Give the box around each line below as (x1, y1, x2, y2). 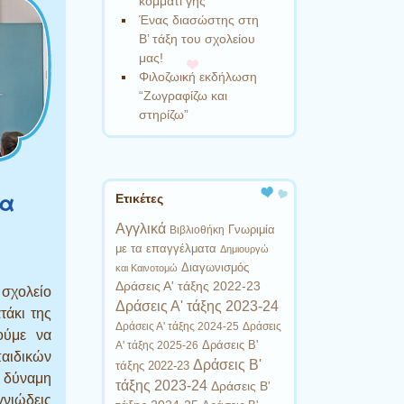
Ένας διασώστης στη (139, 12, 260, 27)
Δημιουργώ (220, 243, 270, 254)
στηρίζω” (139, 106, 189, 122)
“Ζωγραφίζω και (139, 87, 228, 103)
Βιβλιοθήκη (170, 224, 225, 235)
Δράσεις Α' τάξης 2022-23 (115, 278, 262, 293)
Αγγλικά (115, 219, 167, 236)
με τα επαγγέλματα (115, 241, 217, 255)
